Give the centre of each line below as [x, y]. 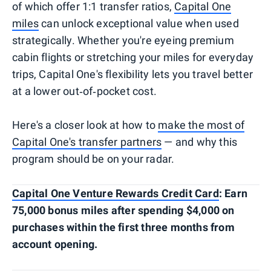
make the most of [201, 125]
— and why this [200, 142]
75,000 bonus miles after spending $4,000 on [123, 210]
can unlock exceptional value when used [139, 23]
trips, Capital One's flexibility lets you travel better [133, 74]
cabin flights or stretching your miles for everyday [133, 57]
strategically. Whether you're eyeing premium [123, 40]
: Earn [233, 193]
